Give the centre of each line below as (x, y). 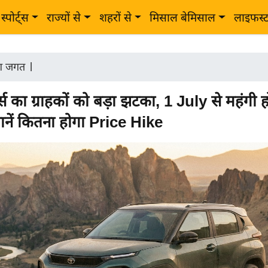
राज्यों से (64, 18)
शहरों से (115, 18)
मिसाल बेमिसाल (183, 18)
